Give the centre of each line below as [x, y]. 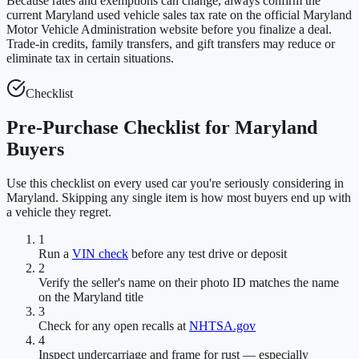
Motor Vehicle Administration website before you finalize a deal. [169, 30]
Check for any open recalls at [112, 325]
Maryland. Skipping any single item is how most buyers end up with [179, 197]
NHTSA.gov [222, 325]
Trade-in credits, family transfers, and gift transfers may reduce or [171, 44]
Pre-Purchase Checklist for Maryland [162, 127]
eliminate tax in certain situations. [90, 58]
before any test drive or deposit [209, 253]
